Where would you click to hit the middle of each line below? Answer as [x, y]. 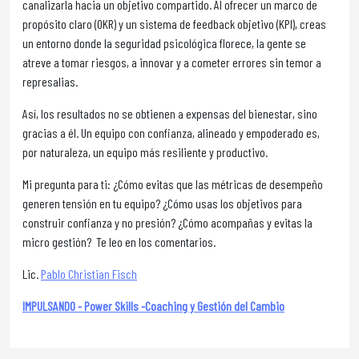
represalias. [50, 81]
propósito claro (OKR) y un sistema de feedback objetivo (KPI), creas [174, 24]
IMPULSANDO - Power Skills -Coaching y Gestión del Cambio [153, 306]
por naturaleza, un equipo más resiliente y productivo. [145, 152]
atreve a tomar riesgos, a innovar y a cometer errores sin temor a [172, 62]
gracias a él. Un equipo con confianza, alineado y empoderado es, [171, 133]
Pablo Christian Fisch [89, 274]
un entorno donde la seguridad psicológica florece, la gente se [164, 43]
